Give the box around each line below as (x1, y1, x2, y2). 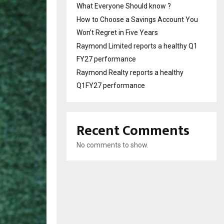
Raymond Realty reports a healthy (76, 68, 183, 76)
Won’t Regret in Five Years (76, 28, 158, 36)
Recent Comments (76, 118, 189, 142)
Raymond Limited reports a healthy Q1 (76, 41, 197, 50)
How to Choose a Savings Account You (76, 15, 198, 23)
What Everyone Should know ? (76, 1, 171, 10)
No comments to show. (76, 140, 148, 149)
